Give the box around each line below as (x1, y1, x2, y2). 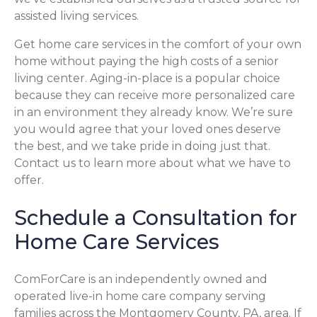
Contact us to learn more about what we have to (14, 156, 291, 170)
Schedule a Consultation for (14, 204, 297, 230)
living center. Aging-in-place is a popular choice (14, 71, 280, 85)
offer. (14, 173, 44, 187)
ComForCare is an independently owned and (14, 272, 267, 286)
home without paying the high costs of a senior (14, 54, 279, 68)
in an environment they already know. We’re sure (14, 105, 293, 119)
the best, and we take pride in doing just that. (14, 139, 270, 153)
